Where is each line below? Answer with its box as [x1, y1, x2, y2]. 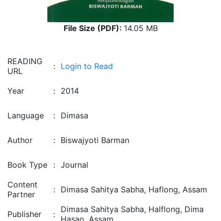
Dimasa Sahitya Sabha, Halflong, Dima [61, 204, 204, 214]
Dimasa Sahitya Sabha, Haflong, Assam [61, 184, 207, 194]
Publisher [7, 209, 41, 219]
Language [7, 110, 44, 120]
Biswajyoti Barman [61, 135, 129, 145]
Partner [7, 189, 35, 199]
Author [7, 135, 33, 145]
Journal [61, 160, 88, 170]
